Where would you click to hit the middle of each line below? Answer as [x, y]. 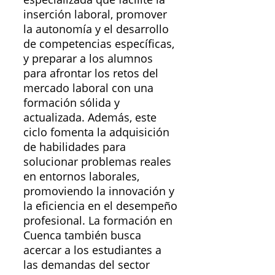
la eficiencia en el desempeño [100, 206]
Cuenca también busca [82, 235]
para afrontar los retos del [91, 73]
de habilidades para [75, 147]
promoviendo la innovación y [99, 191]
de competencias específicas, [99, 44]
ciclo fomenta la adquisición [96, 132]
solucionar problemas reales [97, 162]
